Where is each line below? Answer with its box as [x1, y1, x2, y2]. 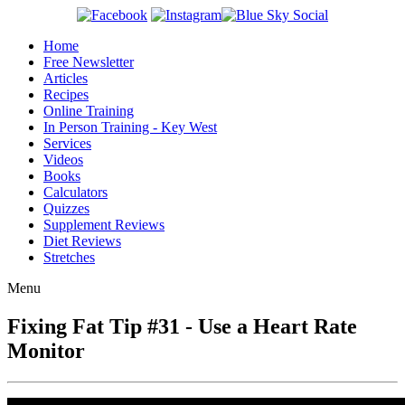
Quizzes [43, 201, 89, 216]
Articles [43, 71, 88, 86]
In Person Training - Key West [43, 119, 217, 135]
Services [43, 136, 91, 151]
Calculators [43, 184, 108, 200]
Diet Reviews [43, 233, 121, 249]
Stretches [43, 250, 95, 265]
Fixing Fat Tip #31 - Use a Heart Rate [7, 314, 357, 338]
